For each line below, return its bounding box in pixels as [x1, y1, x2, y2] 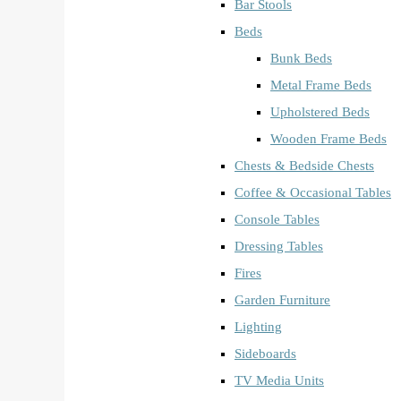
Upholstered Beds [270, 104, 370, 119]
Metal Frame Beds [270, 77, 371, 92]
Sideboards [235, 346, 296, 361]
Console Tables [235, 211, 320, 226]
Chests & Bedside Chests [235, 158, 374, 173]
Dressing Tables [235, 238, 323, 253]
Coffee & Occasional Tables [235, 184, 391, 200]
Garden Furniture [235, 292, 330, 307]
